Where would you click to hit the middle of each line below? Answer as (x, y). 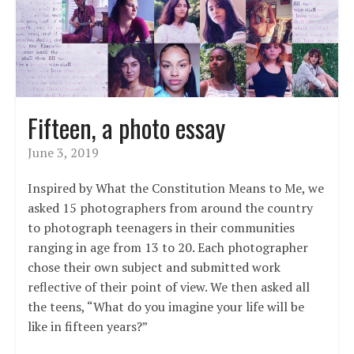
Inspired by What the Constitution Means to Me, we (175, 188)
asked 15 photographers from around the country (170, 207)
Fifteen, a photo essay (126, 127)
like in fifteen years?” (87, 326)
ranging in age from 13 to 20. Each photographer (168, 247)
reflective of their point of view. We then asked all (168, 286)
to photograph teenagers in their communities (161, 227)
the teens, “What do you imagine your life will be (166, 306)
